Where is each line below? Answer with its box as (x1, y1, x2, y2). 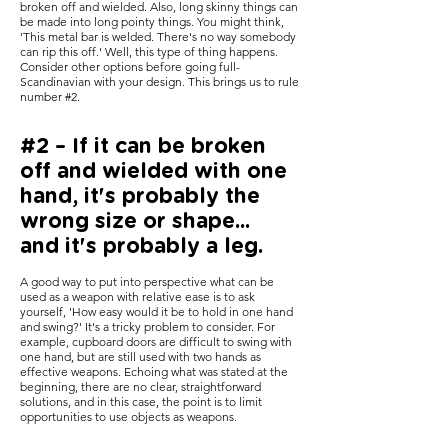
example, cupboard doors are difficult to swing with (20, 334, 292, 349)
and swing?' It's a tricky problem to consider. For (20, 319, 275, 334)
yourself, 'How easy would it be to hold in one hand (20, 304, 293, 319)
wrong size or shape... (20, 211, 250, 232)
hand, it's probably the (20, 186, 260, 207)
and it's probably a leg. (20, 236, 263, 257)
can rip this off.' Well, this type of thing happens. (20, 44, 278, 59)
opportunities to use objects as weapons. (20, 409, 237, 424)
